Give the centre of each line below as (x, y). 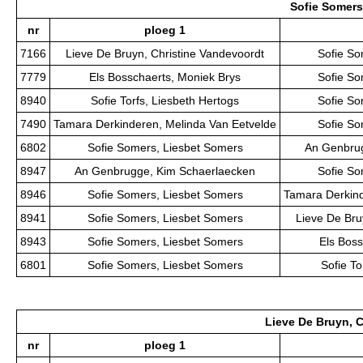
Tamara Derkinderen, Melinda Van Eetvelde (165, 124)
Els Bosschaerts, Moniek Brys (165, 77)
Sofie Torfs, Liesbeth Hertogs (165, 101)
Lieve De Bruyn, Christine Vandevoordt (165, 54)
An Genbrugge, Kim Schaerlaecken (165, 171)
